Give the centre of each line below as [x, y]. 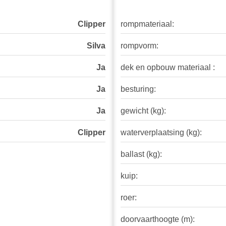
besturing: [138, 89]
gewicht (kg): [143, 111]
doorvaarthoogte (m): [158, 219]
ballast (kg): [141, 154]
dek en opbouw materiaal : [168, 68]
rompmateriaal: [147, 24]
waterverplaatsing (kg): [161, 133]
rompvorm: [139, 46]
